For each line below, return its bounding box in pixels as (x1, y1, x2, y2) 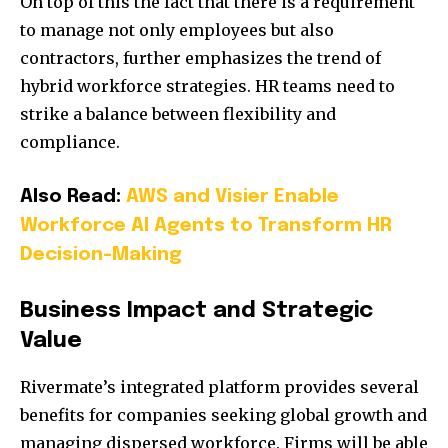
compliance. (20, 131, 120, 152)
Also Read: (20, 186, 126, 206)
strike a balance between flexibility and (20, 103, 336, 124)
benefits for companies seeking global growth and (20, 404, 427, 425)
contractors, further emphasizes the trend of (20, 47, 381, 68)
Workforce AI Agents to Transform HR (20, 215, 392, 235)
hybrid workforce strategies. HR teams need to (20, 75, 395, 96)
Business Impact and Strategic (20, 299, 373, 322)
